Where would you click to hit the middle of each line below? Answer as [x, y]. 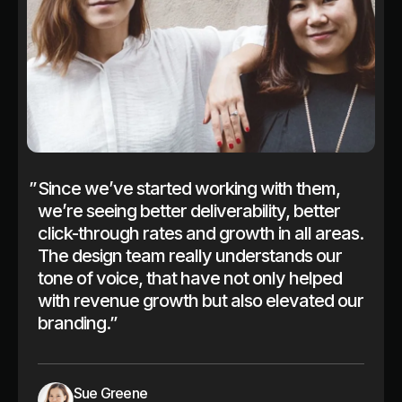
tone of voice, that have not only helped [190, 278]
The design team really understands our [190, 255]
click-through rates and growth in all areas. [201, 233]
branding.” [77, 323]
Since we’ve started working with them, [189, 188]
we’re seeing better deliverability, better [189, 210]
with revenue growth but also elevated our [201, 300]
